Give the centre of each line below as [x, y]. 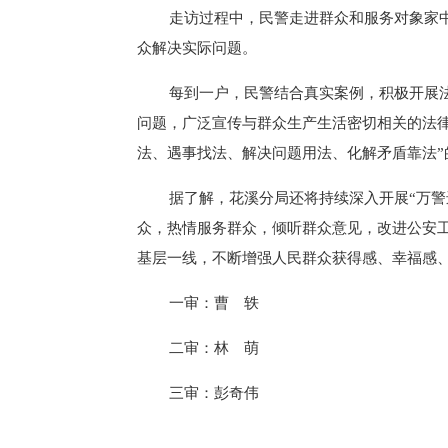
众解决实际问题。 [197, 47]
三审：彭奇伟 [214, 392]
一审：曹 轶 [214, 302]
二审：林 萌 [214, 347]
